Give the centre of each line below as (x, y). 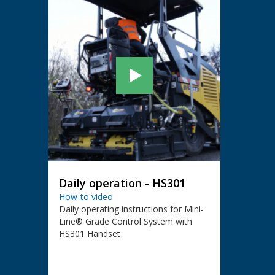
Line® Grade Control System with (125, 222)
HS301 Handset (89, 234)
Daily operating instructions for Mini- (131, 209)
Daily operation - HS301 (122, 183)
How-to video (86, 197)
